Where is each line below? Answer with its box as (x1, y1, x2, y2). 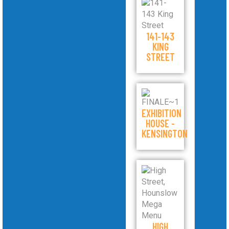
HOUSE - (146, 117, 175, 129)
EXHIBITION (142, 107, 182, 119)
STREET (146, 51, 175, 63)
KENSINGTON (142, 127, 188, 140)
